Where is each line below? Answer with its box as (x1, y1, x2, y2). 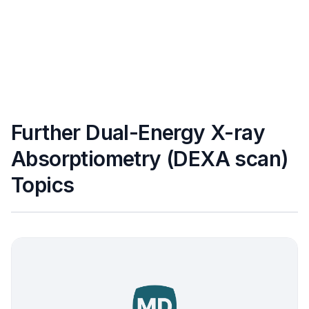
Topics (11, 172, 74, 197)
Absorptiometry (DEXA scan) (11, 146, 289, 171)
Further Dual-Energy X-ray (11, 120, 265, 145)
